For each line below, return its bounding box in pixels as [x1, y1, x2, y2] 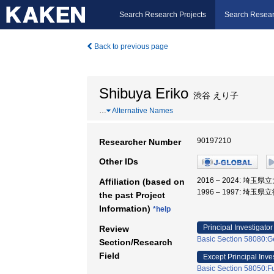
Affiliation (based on [99, 177, 185, 187]
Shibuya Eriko [99, 85, 188, 102]
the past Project [99, 190, 165, 200]
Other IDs [99, 157, 138, 166]
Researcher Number [99, 137, 181, 147]
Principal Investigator [203, 223, 273, 232]
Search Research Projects [119, 10, 206, 19]
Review [99, 224, 129, 234]
